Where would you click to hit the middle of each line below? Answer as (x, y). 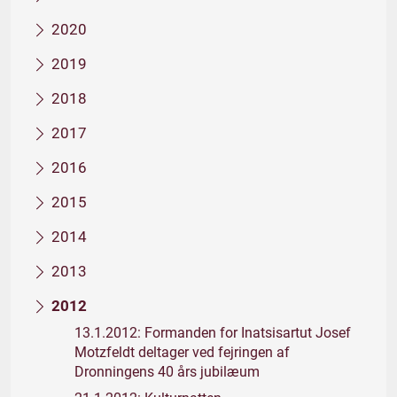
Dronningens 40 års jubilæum (167, 372)
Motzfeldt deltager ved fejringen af (182, 352)
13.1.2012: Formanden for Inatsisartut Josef (213, 333)
